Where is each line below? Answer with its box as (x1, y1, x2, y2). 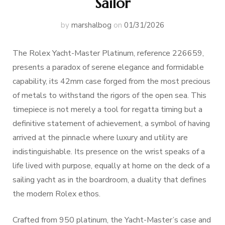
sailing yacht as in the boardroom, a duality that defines (13, 174, 206, 185)
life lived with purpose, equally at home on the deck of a (13, 160, 210, 171)
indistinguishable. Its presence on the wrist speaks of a (13, 146, 205, 157)
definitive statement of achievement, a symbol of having (13, 118, 210, 129)
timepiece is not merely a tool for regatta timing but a (13, 104, 202, 115)
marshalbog (71, 20, 111, 30)
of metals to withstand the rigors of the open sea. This (13, 90, 206, 101)
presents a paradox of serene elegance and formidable (13, 62, 204, 73)
